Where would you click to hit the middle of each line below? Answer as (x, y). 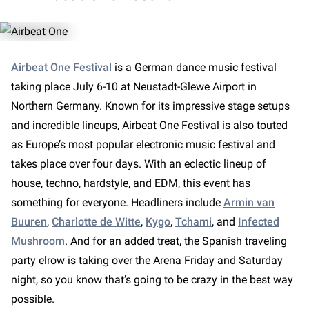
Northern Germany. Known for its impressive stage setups (150, 106)
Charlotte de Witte (96, 222)
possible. (36, 299)
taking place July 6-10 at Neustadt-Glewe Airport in (134, 87)
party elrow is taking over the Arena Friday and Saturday (147, 260)
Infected (259, 222)
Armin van (249, 202)
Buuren (29, 222)
